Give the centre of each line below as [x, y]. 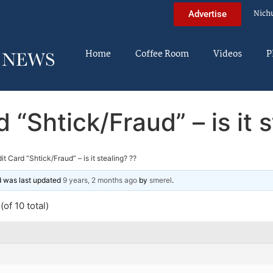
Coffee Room [162, 54]
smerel [161, 180]
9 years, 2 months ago [100, 180]
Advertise [207, 14]
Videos [228, 54]
